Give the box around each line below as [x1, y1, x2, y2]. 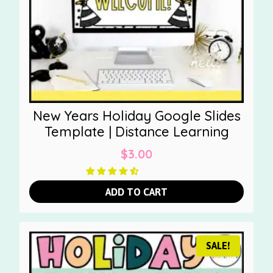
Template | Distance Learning [44, 122, 229, 140]
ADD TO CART [105, 186, 168, 197]
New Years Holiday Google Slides [32, 107, 241, 124]
